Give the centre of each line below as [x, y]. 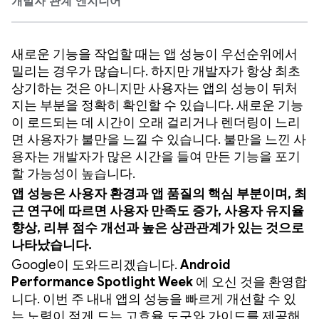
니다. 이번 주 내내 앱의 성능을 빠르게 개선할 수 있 [154, 299]
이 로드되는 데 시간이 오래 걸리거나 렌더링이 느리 [156, 122]
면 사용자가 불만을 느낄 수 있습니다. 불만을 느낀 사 [159, 140]
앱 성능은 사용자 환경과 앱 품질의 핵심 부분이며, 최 [159, 194]
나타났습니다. [52, 245]
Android [205, 265]
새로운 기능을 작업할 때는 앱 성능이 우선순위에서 [155, 54]
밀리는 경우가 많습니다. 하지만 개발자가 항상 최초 [156, 71]
